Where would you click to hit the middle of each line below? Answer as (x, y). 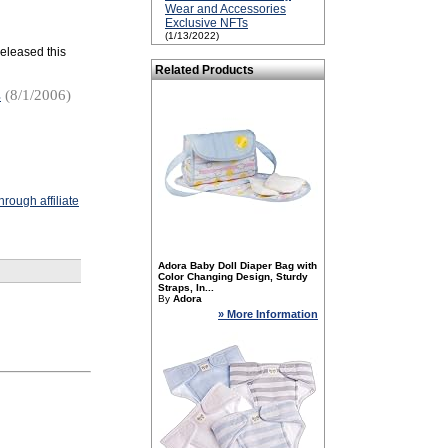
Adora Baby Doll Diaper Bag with (237, 265)
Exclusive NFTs (206, 23)
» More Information (268, 314)
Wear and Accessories (225, 9)
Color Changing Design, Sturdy (233, 276)
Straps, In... (186, 287)
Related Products (204, 70)
